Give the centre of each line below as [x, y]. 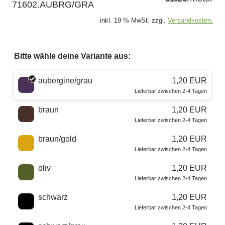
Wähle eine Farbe [45, 76]
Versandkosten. [190, 21]
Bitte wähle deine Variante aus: [72, 56]
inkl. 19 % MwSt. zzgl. [133, 21]
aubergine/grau [65, 81]
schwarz [53, 197]
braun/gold [57, 139]
